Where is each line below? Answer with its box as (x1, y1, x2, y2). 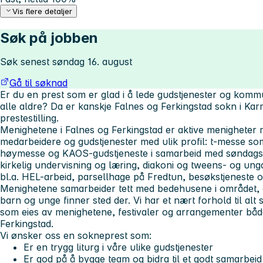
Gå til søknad (9, 77, 68, 89)
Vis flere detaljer (12, 6, 73, 16)
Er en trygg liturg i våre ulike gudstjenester (23, 241, 213, 254)
